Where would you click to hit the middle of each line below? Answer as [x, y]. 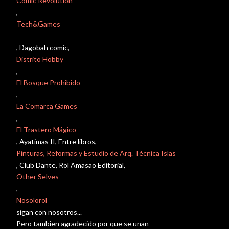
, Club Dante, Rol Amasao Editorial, [71, 165]
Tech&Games [38, 24]
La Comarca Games [47, 106]
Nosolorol [32, 200]
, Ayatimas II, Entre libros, [56, 141]
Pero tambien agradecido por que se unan [83, 224]
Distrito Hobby [40, 59]
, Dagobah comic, [43, 47]
